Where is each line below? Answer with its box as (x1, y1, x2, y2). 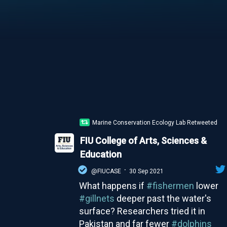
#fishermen (146, 180, 194, 191)
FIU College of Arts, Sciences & (80, 135, 207, 146)
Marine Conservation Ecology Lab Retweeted (92, 119, 218, 126)
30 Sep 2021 (129, 167, 164, 175)
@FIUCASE (91, 167, 121, 175)
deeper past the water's (114, 193, 211, 204)
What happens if (79, 180, 146, 191)
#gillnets (79, 193, 115, 204)
